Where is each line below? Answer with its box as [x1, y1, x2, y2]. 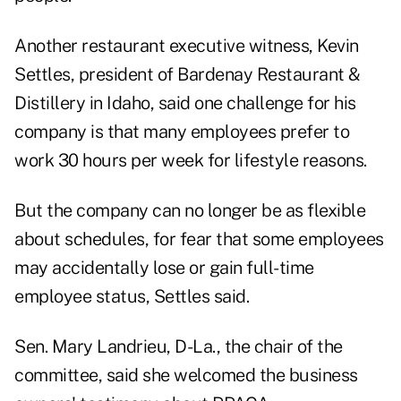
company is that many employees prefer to [14, 121, 349, 143]
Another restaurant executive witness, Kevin [14, 35, 359, 57]
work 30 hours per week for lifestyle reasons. [14, 149, 367, 172]
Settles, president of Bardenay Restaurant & [14, 64, 361, 86]
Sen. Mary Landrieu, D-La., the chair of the [14, 336, 343, 358]
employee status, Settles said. [14, 286, 249, 308]
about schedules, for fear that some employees [14, 228, 384, 251]
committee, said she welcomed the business [14, 364, 358, 387]
